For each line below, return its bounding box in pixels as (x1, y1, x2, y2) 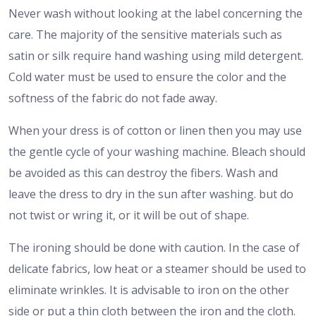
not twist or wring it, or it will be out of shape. (8, 207, 249, 223)
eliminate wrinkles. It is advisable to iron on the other (8, 281, 289, 298)
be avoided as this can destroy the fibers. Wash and (8, 164, 278, 181)
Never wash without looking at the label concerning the (8, 5, 303, 21)
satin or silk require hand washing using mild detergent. (8, 47, 303, 63)
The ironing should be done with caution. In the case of (8, 239, 300, 255)
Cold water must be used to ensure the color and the (8, 68, 286, 85)
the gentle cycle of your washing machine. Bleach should (8, 143, 305, 159)
